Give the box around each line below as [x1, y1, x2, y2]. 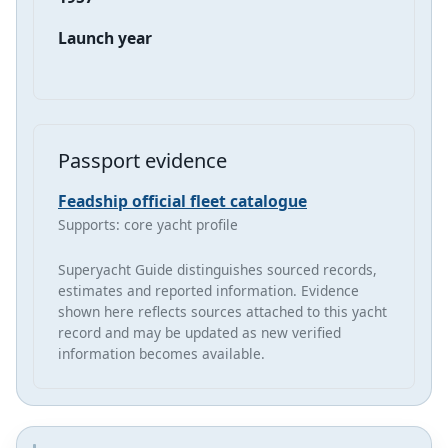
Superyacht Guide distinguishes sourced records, [58, 259, 377, 279]
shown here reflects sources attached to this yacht [58, 301, 387, 321]
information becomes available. [58, 343, 265, 363]
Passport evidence [58, 146, 227, 174]
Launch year [58, 26, 152, 49]
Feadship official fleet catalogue [58, 189, 307, 212]
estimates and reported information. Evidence [58, 280, 359, 300]
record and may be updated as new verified [58, 322, 341, 342]
